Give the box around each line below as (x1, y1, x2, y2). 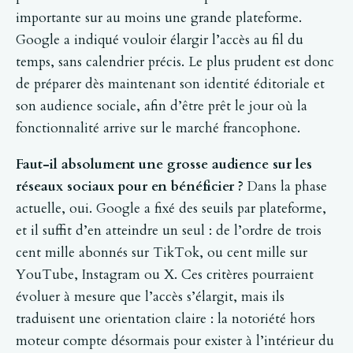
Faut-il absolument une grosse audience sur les (16, 155, 312, 174)
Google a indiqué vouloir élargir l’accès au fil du (16, 30, 303, 49)
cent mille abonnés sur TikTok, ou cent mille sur (16, 243, 307, 262)
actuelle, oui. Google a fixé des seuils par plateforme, (16, 199, 326, 218)
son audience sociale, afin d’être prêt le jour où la (16, 96, 307, 115)
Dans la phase (243, 177, 327, 196)
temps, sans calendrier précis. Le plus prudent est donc (16, 52, 334, 71)
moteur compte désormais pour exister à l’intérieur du (16, 332, 334, 351)
